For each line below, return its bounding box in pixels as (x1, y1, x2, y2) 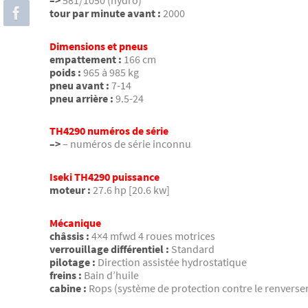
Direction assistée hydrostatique (98, 254, 247, 269)
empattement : (49, 52, 122, 66)
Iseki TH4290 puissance (49, 169, 159, 184)
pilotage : (49, 254, 96, 269)
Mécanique (49, 215, 101, 230)
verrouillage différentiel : (49, 241, 169, 256)
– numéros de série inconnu (63, 137, 191, 151)
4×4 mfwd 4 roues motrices (91, 228, 215, 243)
